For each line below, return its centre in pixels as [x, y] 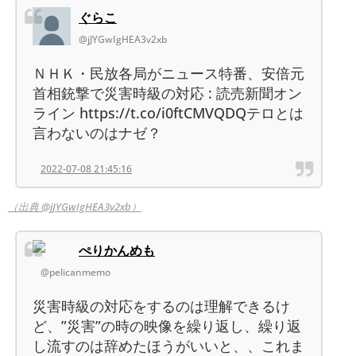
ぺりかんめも [117, 250]
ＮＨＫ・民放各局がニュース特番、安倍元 [168, 73]
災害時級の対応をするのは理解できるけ [161, 306]
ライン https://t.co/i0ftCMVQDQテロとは [168, 112]
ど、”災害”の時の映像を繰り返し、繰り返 [167, 325]
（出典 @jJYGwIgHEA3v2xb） [75, 206]
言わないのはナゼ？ [97, 132]
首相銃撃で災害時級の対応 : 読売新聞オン [167, 93]
